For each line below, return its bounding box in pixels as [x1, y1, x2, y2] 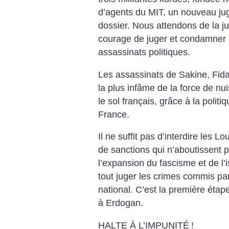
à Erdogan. [98, 198, 143, 209]
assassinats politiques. [98, 47, 190, 58]
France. [98, 109, 129, 120]
